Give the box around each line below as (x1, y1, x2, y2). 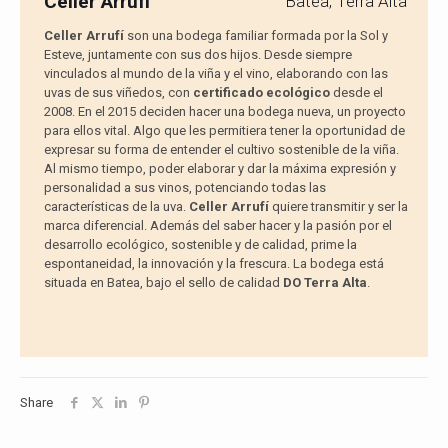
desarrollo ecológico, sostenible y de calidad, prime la (43, 236, 357, 252)
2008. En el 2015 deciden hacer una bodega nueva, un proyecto (43, 103, 406, 119)
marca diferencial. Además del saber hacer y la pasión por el (43, 217, 392, 233)
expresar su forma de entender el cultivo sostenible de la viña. (43, 141, 399, 157)
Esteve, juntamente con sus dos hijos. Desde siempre (43, 46, 352, 62)
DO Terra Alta (282, 274, 367, 290)
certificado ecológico (192, 84, 330, 100)
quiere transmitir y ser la (268, 198, 408, 214)
